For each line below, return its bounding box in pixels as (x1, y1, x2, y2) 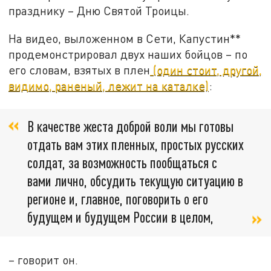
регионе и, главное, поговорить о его (27, 190, 208, 208)
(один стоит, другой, (150, 63, 263, 77)
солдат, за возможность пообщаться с (27, 154, 217, 172)
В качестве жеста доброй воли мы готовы (27, 117, 233, 135)
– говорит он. (8, 252, 79, 267)
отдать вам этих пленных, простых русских (27, 135, 244, 154)
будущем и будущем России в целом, (27, 208, 214, 226)
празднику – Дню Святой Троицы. (8, 4, 190, 18)
